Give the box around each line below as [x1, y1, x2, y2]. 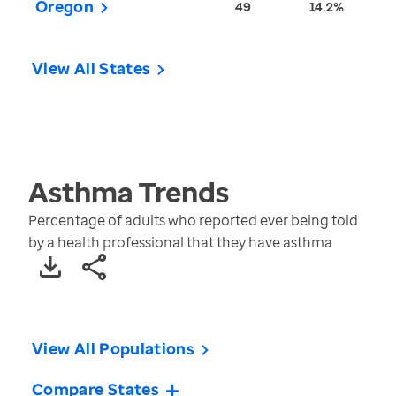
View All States [32, 57, 151, 80]
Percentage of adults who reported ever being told [28, 210, 358, 231]
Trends [133, 172, 229, 211]
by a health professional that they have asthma [28, 232, 332, 253]
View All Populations [32, 338, 195, 360]
